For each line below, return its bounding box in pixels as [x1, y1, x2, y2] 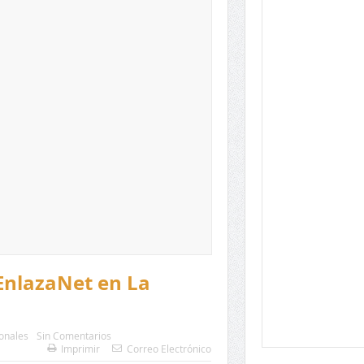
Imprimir [60, 342, 100, 356]
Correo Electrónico [126, 342, 211, 356]
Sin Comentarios [36, 329, 111, 343]
